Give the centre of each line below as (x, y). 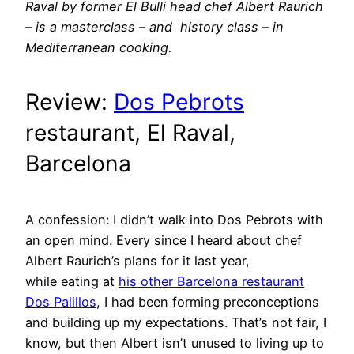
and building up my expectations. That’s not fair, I (176, 323)
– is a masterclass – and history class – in (154, 26)
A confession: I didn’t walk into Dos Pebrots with (174, 220)
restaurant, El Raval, (130, 133)
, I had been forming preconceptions (208, 302)
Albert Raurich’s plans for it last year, (137, 261)
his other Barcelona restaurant (211, 282)
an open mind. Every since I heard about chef (164, 241)
